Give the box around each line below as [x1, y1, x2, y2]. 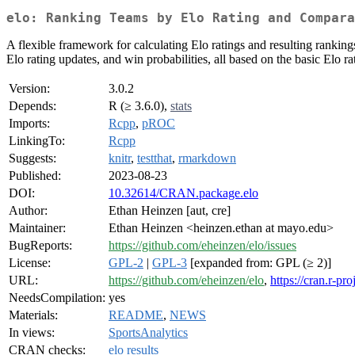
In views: [9, 326, 55, 340]
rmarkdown [178, 151, 236, 166]
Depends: [9, 99, 56, 113]
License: [9, 256, 51, 270]
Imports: [9, 116, 50, 131]
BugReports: [9, 239, 72, 253]
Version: [9, 82, 50, 96]
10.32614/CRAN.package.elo [109, 186, 258, 200]
